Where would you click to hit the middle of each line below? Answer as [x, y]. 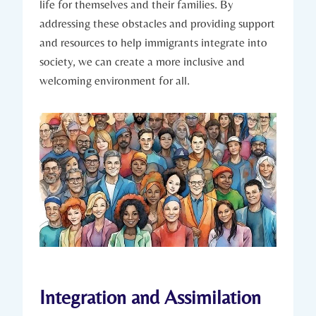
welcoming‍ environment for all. [115, 80]
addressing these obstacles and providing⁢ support [157, 23]
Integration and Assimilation [150, 297]
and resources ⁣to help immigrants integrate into [153, 42]
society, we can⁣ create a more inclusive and [142, 61]
